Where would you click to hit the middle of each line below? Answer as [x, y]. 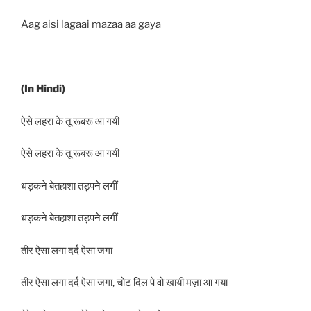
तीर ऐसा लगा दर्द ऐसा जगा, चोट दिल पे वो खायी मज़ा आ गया [124, 283]
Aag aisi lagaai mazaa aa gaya [91, 25]
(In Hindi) [43, 89]
